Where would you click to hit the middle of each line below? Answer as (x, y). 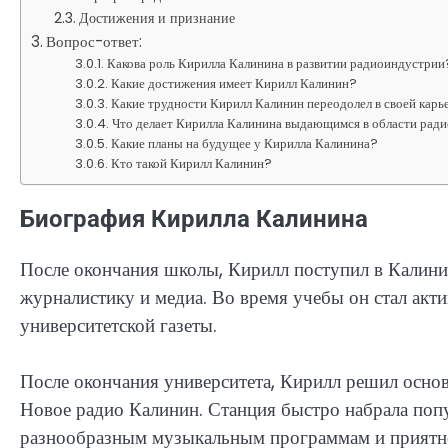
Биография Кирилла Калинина (194, 218)
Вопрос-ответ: (94, 41)
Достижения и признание (156, 17)
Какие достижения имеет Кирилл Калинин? (234, 83)
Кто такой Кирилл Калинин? (192, 163)
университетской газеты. (118, 325)
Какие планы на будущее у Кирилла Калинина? (245, 143)
